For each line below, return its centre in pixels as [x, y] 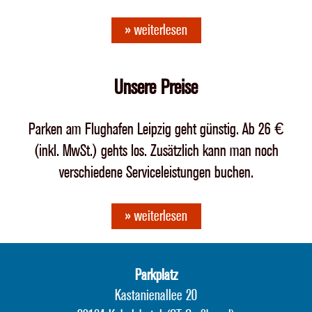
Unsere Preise [156, 87]
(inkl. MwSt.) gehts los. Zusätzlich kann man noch [156, 150]
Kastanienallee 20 [156, 295]
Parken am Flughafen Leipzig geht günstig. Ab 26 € [156, 129]
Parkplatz [156, 275]
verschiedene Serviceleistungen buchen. [156, 172]
